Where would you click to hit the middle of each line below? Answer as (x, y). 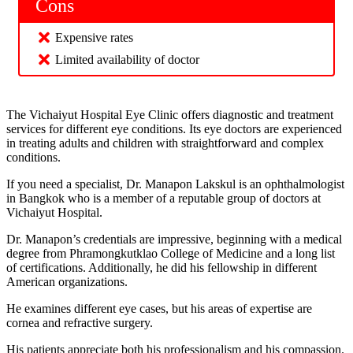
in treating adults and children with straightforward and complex (165, 143)
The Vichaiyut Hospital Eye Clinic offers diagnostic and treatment (170, 114)
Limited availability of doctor (127, 59)
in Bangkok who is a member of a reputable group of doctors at (163, 198)
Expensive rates (94, 37)
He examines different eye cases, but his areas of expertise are (159, 308)
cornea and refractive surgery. (80, 322)
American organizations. (67, 281)
